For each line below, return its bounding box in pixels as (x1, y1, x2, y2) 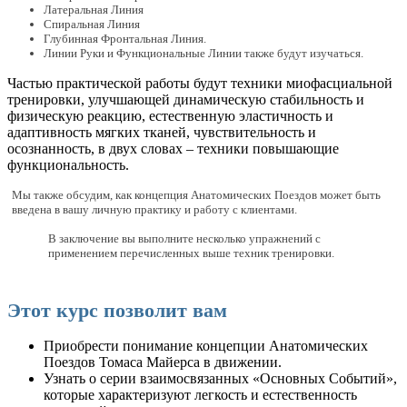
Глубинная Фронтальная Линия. (44, 32, 209, 45)
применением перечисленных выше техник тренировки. (48, 246, 334, 260)
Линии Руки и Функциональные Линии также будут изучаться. (44, 46, 363, 60)
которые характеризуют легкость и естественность (44, 386, 357, 402)
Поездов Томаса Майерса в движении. (44, 353, 285, 370)
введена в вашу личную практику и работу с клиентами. (12, 203, 297, 216)
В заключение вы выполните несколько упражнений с (48, 232, 321, 245)
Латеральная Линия (44, 3, 144, 16)
